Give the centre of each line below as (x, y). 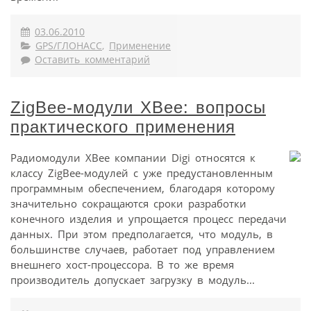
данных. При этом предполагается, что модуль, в (142, 234)
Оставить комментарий (92, 59)
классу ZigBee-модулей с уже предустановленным (142, 173)
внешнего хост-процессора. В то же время (122, 264)
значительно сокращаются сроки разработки (128, 203)
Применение (140, 45)
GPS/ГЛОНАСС (69, 45)
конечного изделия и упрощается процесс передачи (149, 218)
